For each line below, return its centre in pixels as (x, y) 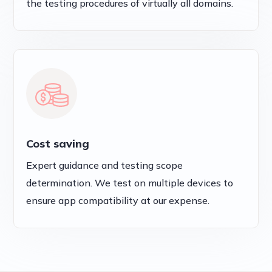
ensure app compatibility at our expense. (118, 201)
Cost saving (58, 144)
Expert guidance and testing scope (105, 165)
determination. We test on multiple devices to (130, 183)
